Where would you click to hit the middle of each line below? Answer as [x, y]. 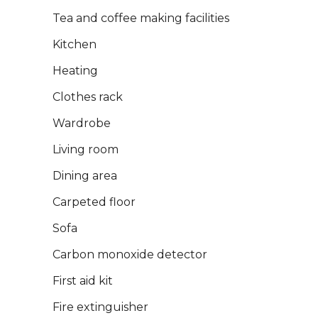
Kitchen [75, 44]
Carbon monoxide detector [130, 254]
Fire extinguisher [100, 307]
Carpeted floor [94, 202]
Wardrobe [82, 123]
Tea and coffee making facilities [141, 18]
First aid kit [83, 281]
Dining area [85, 176]
